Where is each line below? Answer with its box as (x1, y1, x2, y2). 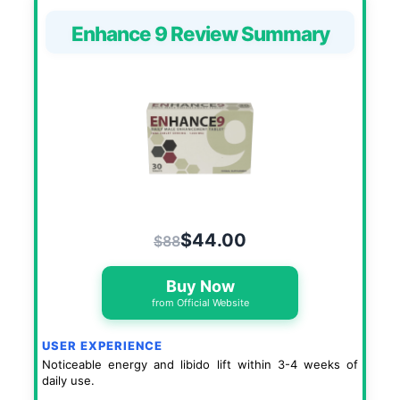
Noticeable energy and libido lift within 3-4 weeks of (42, 357, 358, 371)
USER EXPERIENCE (42, 338, 162, 353)
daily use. (42, 373, 95, 387)
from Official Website (151, 296, 249, 309)
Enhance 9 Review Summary (71, 21, 329, 46)
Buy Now (165, 277, 235, 296)
